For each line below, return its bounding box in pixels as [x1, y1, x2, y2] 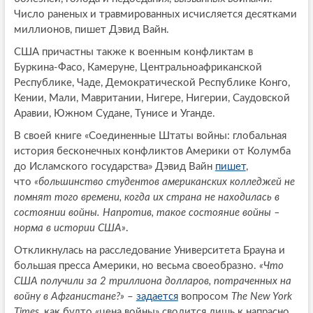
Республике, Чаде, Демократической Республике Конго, [13, 78, 290, 89]
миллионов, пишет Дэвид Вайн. [13, 24, 169, 36]
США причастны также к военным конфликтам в [13, 47, 253, 58]
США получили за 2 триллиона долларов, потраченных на [13, 276, 291, 287]
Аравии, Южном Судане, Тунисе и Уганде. [13, 108, 215, 119]
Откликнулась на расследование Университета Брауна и [13, 245, 285, 256]
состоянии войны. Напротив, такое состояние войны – [13, 208, 280, 219]
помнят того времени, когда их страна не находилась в [13, 192, 279, 203]
